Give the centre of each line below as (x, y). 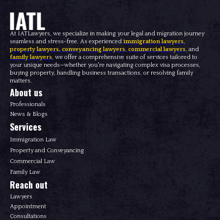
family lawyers (31, 57)
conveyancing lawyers (94, 49)
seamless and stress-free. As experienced (67, 41)
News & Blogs (29, 114)
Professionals (28, 104)
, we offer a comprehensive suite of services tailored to (125, 57)
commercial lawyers (157, 49)
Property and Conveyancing (47, 150)
